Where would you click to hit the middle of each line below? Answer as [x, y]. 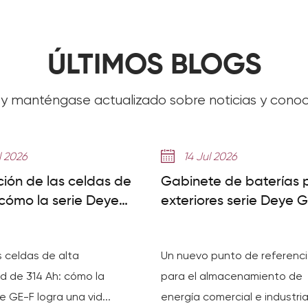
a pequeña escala [219, 240]
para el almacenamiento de [232, 276]
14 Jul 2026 [210, 157]
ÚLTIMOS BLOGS [154, 66]
